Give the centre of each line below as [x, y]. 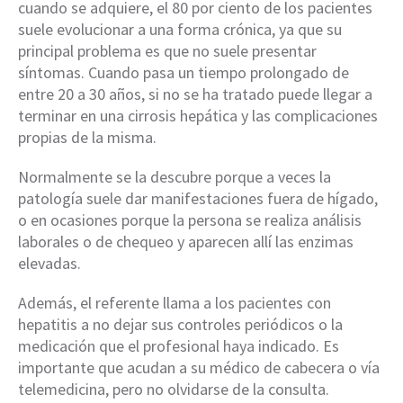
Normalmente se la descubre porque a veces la [175, 177]
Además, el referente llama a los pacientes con [175, 303]
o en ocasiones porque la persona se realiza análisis [190, 220]
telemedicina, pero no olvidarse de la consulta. [174, 390]
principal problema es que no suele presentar [167, 51]
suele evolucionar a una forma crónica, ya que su [180, 30]
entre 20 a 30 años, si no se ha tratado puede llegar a [195, 94]
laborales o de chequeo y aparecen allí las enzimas [186, 242]
